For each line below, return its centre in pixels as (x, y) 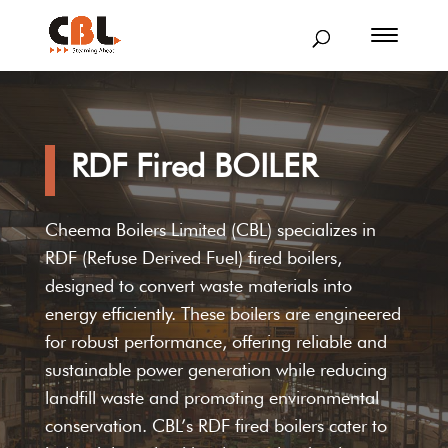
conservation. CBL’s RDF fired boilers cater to (215, 425)
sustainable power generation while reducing (215, 369)
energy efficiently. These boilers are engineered (222, 313)
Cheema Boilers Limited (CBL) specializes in (210, 229)
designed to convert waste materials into (198, 285)
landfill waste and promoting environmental (211, 397)
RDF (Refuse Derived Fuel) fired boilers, (193, 257)
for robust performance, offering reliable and (215, 341)
